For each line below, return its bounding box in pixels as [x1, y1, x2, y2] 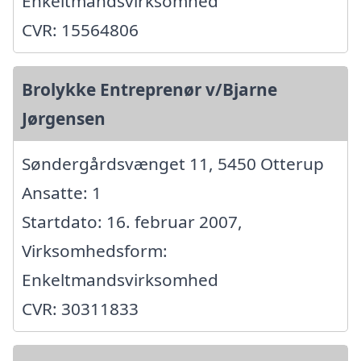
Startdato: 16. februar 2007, [22, 210, 243, 234]
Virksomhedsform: [22, 239, 168, 263]
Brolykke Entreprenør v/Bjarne [22, 78, 277, 102]
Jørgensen [22, 107, 106, 131]
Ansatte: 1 [22, 181, 102, 205]
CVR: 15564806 [22, 19, 139, 42]
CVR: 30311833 [22, 297, 139, 321]
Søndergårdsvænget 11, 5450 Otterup [22, 152, 324, 176]
